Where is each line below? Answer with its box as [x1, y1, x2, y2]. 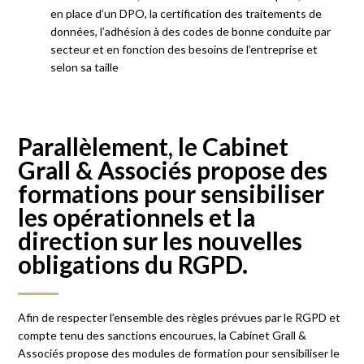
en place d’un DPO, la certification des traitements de [50, 6, 323, 20]
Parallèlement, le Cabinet [18, 131, 289, 161]
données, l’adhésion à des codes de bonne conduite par [50, 24, 331, 38]
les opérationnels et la [18, 201, 256, 232]
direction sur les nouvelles [18, 225, 303, 255]
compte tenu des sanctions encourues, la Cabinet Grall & [18, 327, 307, 342]
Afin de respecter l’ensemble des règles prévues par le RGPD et [18, 310, 341, 324]
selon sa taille [50, 59, 119, 74]
